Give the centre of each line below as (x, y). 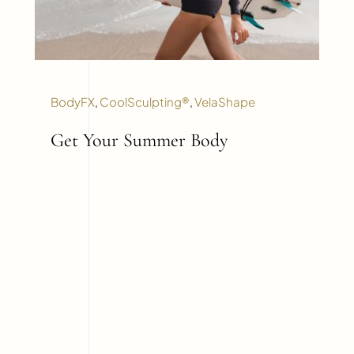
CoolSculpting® (144, 102)
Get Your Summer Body (139, 141)
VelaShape (224, 102)
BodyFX (72, 102)
